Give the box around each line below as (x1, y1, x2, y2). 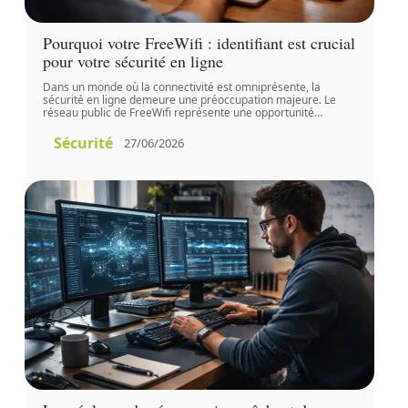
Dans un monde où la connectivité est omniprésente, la (42, 78, 321, 95)
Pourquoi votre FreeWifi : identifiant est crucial (42, 31, 355, 54)
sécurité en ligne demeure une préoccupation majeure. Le (42, 91, 336, 107)
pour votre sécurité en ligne (42, 49, 223, 72)
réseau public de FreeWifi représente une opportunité (42, 104, 314, 120)
